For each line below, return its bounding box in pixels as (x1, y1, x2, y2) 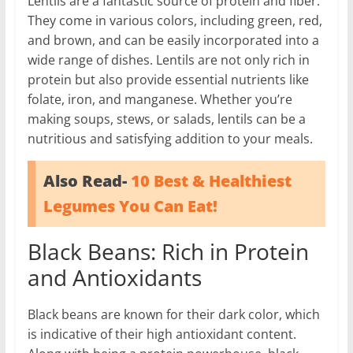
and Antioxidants (27, 262, 202, 292)
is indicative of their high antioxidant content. (27, 325, 296, 343)
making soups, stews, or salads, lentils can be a (27, 110, 306, 128)
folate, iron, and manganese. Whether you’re (27, 90, 292, 108)
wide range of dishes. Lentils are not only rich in (27, 50, 310, 69)
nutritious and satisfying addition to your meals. (27, 129, 313, 147)
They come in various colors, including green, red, (27, 11, 322, 29)
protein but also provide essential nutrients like (27, 70, 309, 88)
